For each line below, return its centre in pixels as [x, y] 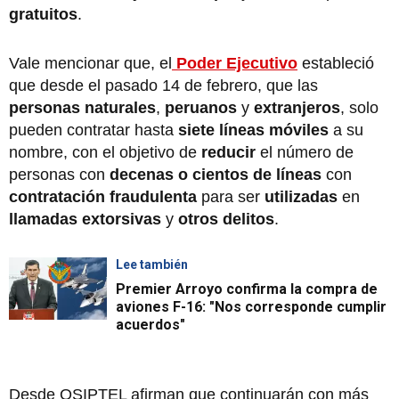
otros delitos [226, 219]
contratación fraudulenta [105, 196]
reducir [231, 152]
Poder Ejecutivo [237, 63]
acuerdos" [151, 324]
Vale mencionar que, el [90, 63]
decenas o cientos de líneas [216, 174]
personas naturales [82, 107]
